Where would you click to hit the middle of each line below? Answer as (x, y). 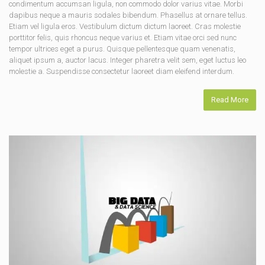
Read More (230, 99)
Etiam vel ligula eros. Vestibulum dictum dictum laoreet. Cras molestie (125, 26)
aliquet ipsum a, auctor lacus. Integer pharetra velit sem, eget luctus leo (127, 60)
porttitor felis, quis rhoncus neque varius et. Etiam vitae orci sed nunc (123, 37)
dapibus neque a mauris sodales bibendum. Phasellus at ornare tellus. (128, 15)
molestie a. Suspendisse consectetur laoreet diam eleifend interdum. (122, 71)
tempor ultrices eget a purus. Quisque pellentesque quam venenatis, (122, 49)
